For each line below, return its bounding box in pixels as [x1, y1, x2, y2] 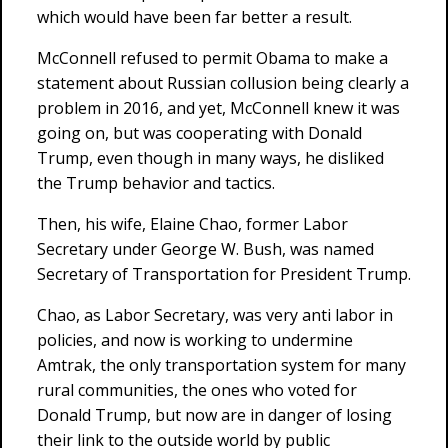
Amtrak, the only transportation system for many [37, 354, 406, 376]
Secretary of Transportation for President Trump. [37, 263, 411, 285]
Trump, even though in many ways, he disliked [37, 147, 384, 169]
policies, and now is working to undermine [37, 329, 353, 351]
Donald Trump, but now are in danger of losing [37, 404, 392, 426]
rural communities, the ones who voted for [37, 379, 357, 401]
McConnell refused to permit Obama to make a [37, 47, 388, 69]
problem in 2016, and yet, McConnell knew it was [37, 97, 400, 119]
